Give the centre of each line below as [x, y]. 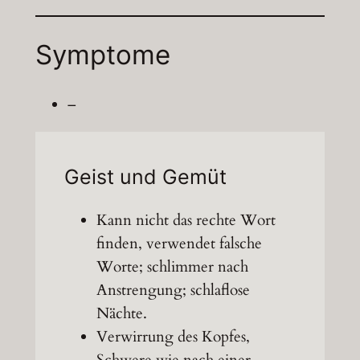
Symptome [102, 55]
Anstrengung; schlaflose [173, 290]
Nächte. [121, 314]
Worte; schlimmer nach [172, 267]
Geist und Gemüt [145, 177]
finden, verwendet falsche [179, 244]
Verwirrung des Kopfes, [173, 337]
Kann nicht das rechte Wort [186, 221]
